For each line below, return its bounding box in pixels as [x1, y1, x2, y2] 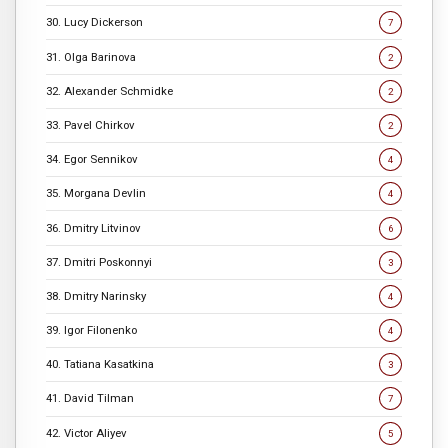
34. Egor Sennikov [46, 152, 138, 167]
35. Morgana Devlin [46, 186, 146, 201]
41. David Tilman [46, 391, 134, 406]
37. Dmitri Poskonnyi [46, 254, 152, 269]
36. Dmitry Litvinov [46, 220, 141, 235]
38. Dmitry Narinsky [46, 288, 146, 303]
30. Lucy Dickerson [46, 15, 143, 30]
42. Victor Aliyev [46, 425, 127, 440]
